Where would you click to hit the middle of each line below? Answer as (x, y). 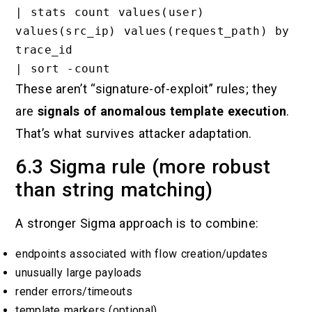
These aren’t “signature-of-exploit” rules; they (147, 89)
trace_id (44, 50)
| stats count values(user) (110, 13)
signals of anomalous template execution (162, 111)
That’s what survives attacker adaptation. (134, 134)
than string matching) (114, 189)
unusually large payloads (79, 273)
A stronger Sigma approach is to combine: (137, 223)
